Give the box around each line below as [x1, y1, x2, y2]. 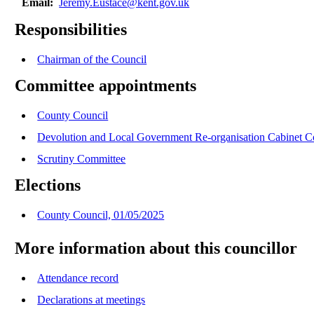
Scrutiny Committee [37, 153, 126, 165]
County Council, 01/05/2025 [37, 209, 165, 221]
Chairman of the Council [37, 53, 147, 66]
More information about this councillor [15, 239, 298, 258]
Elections [15, 176, 81, 195]
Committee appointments [15, 76, 197, 95]
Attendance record [37, 271, 119, 284]
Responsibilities [15, 20, 128, 39]
